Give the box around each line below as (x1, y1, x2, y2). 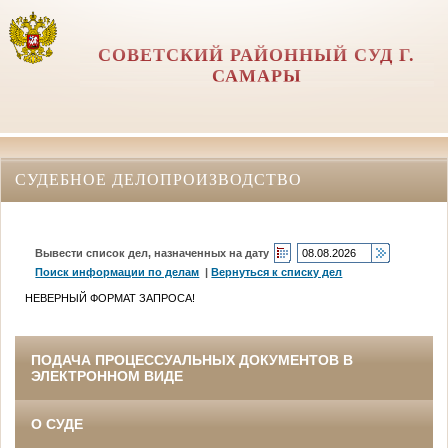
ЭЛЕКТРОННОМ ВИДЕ (31, 368, 183, 385)
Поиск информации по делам (35, 265, 200, 278)
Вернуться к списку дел (211, 265, 343, 278)
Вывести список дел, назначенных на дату (35, 246, 270, 259)
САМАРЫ (211, 66, 302, 86)
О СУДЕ (31, 416, 83, 433)
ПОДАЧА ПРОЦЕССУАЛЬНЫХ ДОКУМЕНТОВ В (31, 352, 353, 369)
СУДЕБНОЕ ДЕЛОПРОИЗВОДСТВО (15, 170, 302, 188)
